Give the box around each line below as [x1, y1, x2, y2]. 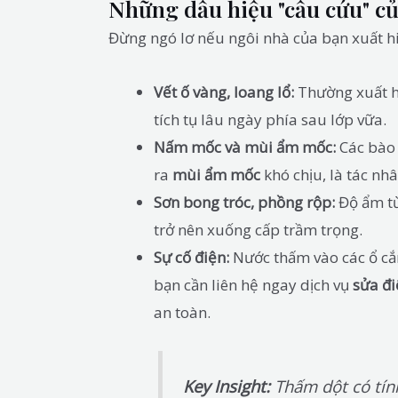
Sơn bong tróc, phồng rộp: [154, 192, 335, 213]
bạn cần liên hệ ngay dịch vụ [154, 275, 353, 296]
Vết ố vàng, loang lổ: [154, 82, 294, 103]
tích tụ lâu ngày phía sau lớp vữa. [154, 109, 386, 131]
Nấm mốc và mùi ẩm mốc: [154, 137, 336, 158]
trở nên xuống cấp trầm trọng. [154, 219, 362, 241]
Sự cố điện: [154, 247, 229, 268]
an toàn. [154, 302, 211, 323]
